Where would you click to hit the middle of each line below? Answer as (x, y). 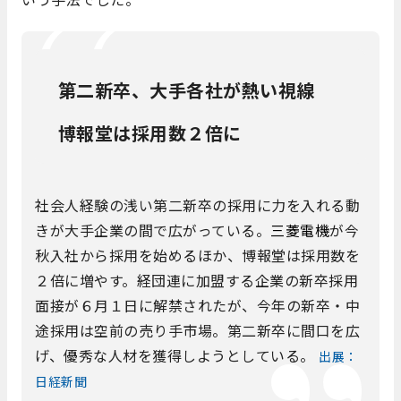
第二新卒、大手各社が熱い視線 (196, 90)
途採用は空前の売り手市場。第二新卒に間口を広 (197, 331)
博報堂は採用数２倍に (149, 133)
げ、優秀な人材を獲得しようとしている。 (177, 356)
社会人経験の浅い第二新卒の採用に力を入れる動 (197, 205)
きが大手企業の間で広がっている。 (153, 230)
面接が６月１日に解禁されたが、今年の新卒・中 (197, 306)
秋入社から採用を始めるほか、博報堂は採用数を (197, 256)
